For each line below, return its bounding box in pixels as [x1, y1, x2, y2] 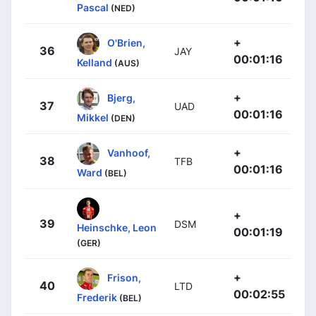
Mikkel [77, 111, 109, 123]
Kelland [77, 56, 112, 68]
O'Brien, [107, 36, 145, 49]
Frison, [107, 271, 141, 284]
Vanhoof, [107, 146, 150, 159]
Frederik [77, 291, 117, 303]
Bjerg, [107, 91, 135, 104]
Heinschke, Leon [77, 221, 157, 233]
